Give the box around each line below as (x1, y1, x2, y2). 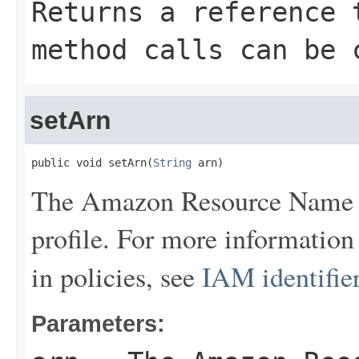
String (153, 156, 192, 169)
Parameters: (31, 310, 165, 337)
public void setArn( (31, 156, 153, 169)
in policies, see (31, 258, 202, 295)
